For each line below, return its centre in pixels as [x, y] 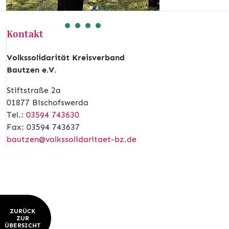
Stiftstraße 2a [34, 90]
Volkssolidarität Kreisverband [66, 58]
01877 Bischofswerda [48, 103]
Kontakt [25, 34]
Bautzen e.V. [31, 70]
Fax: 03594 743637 [43, 127]
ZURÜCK [22, 211]
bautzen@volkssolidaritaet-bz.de [72, 140]
